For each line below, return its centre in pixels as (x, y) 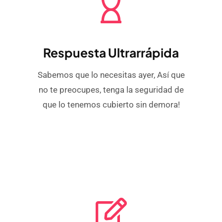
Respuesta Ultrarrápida (111, 52)
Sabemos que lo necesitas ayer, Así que (111, 75)
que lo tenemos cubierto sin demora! (111, 104)
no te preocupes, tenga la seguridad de (111, 89)
